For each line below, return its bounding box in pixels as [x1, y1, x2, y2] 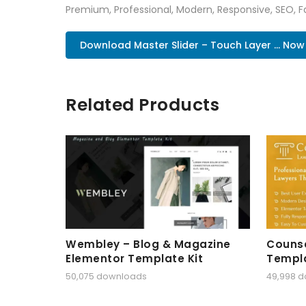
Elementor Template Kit [66, 251, 203, 266]
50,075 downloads [66, 270, 147, 283]
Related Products [66, 92, 219, 117]
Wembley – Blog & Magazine [66, 236, 231, 251]
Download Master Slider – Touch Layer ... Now [79, 38, 305, 52]
